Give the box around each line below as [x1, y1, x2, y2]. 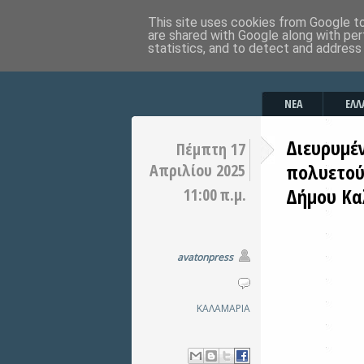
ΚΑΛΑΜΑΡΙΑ [197, 301, 250, 315]
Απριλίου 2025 [149, 159, 245, 181]
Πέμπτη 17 [176, 138, 245, 160]
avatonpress [177, 250, 233, 264]
